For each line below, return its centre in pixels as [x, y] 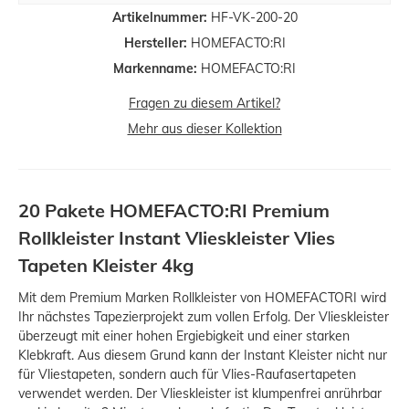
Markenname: [155, 68]
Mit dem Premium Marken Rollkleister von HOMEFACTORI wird [202, 297]
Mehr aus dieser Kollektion [204, 128]
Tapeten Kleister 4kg [106, 265]
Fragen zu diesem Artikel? [204, 103]
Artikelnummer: [159, 17]
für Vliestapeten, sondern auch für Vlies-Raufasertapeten [187, 374]
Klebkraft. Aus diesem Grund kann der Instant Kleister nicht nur [203, 355]
